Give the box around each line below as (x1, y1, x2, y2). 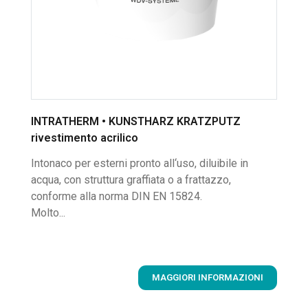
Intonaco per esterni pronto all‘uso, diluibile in (31, 157, 248, 170)
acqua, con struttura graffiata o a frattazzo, (31, 173, 231, 187)
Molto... (31, 206, 65, 220)
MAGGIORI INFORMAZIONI (152, 272, 263, 283)
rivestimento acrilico (31, 131, 138, 144)
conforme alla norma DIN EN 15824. (31, 190, 202, 203)
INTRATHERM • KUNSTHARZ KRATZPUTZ (31, 114, 241, 128)
